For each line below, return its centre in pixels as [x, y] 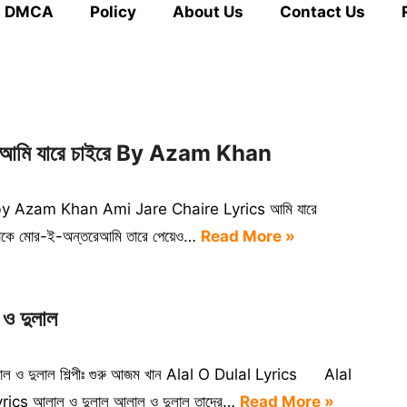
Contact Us [323, 12]
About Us [208, 12]
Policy [113, 12]
